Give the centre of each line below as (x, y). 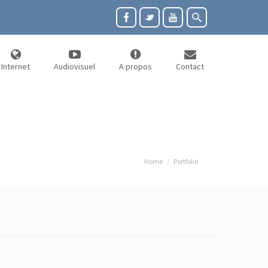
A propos (135, 66)
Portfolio (186, 161)
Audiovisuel (74, 66)
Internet (16, 66)
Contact (190, 66)
